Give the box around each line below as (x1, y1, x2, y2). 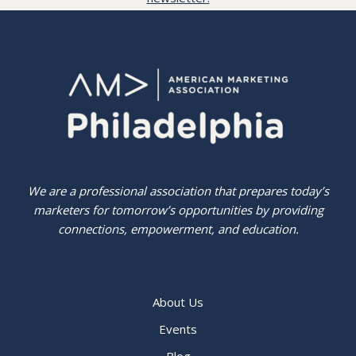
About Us (153, 294, 203, 311)
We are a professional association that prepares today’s (27, 183, 329, 199)
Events (159, 321, 197, 338)
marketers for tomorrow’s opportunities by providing (33, 202, 323, 219)
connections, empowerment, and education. (57, 221, 299, 238)
